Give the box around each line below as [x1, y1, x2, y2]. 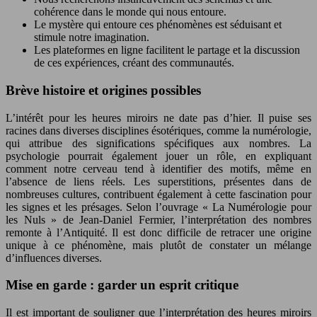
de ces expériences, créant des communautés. [34, 57, 234, 69]
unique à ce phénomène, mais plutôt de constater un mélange [6, 238, 311, 251]
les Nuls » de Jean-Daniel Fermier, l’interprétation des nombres [6, 213, 311, 226]
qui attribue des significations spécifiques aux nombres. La [6, 137, 311, 149]
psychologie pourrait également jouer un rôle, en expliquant [6, 149, 311, 162]
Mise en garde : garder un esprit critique [6, 277, 238, 293]
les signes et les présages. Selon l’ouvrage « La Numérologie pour [6, 200, 311, 213]
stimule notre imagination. [34, 31, 149, 44]
